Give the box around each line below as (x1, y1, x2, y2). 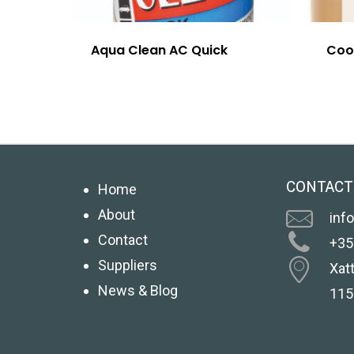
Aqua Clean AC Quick (91, 41, 228, 60)
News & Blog (98, 281, 179, 299)
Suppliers (98, 256, 158, 273)
